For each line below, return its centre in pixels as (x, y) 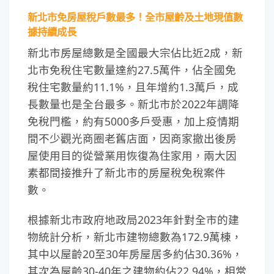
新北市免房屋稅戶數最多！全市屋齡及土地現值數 (135, 17)
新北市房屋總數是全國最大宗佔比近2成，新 (135, 53)
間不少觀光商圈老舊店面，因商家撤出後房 (132, 139)
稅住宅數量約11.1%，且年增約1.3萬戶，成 (133, 87)
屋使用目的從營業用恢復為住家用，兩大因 (132, 156)
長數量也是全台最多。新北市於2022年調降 (133, 104)
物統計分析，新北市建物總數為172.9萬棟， (135, 237)
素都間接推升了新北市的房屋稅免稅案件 (127, 173)
